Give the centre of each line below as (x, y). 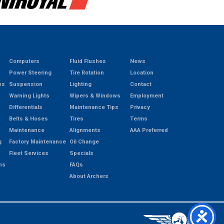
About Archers (89, 176)
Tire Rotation (86, 72)
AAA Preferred (149, 130)
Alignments (85, 130)
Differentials (25, 107)
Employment (146, 95)
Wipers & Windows (95, 95)
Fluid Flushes (87, 61)
